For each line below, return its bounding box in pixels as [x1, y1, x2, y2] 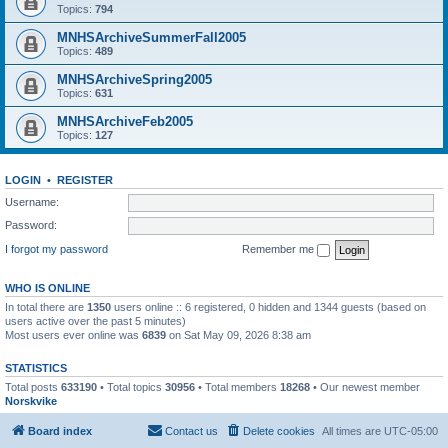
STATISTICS [5, 361, 67, 374]
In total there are [5, 300, 87, 313]
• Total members [195, 380, 280, 393]
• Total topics [97, 380, 165, 393]
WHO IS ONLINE [5, 281, 90, 294]
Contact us [165, 425, 218, 437]
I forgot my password [5, 242, 108, 255]
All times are [322, 425, 384, 437]
